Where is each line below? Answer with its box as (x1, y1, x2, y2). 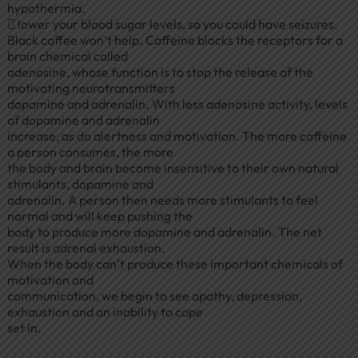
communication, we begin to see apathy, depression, (6, 288, 302, 304)
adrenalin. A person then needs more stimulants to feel (6, 192, 318, 209)
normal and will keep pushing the (6, 208, 193, 225)
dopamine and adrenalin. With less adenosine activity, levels (6, 96, 348, 113)
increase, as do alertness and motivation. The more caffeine (6, 128, 347, 145)
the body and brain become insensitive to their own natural (6, 160, 339, 177)
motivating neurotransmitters (6, 80, 175, 97)
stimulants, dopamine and (6, 176, 153, 193)
